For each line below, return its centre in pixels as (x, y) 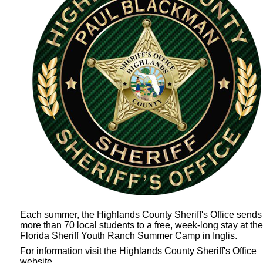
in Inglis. (220, 236)
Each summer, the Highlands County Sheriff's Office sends (141, 215)
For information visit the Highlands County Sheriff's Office (138, 251)
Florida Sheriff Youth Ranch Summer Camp (110, 236)
